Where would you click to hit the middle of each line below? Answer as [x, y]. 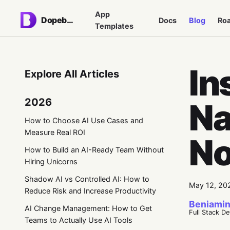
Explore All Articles [72, 74]
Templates [114, 26]
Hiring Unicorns [51, 161]
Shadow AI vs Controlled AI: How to [87, 179]
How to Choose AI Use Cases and [84, 120]
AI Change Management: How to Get [88, 208]
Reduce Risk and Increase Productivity [90, 191]
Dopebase [70, 20]
